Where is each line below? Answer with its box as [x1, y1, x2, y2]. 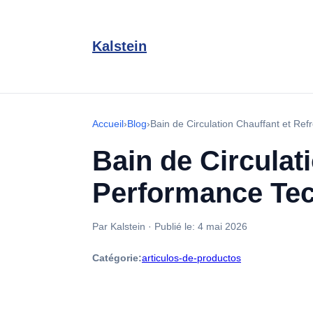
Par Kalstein [92, 221, 145, 232]
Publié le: [154, 221, 198, 232]
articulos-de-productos [142, 252, 241, 263]
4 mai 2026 [198, 221, 247, 232]
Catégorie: [92, 252, 142, 263]
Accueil [92, 118, 124, 129]
